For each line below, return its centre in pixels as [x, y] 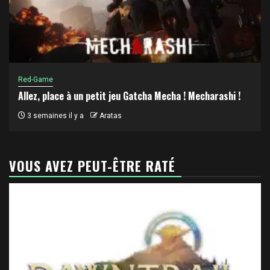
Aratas [111, 115]
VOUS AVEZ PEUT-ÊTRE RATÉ [92, 165]
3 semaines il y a [55, 115]
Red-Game [36, 79]
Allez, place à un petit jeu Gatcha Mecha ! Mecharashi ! [129, 96]
